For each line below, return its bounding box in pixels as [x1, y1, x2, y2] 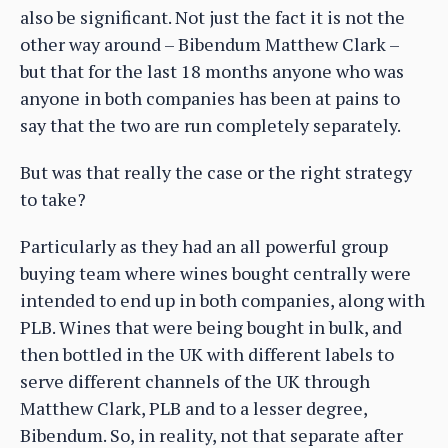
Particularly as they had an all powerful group [20, 233, 388, 258]
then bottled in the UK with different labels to [20, 341, 394, 366]
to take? [20, 186, 86, 211]
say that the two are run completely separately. [20, 112, 401, 137]
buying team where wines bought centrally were [20, 260, 411, 285]
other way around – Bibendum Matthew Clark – [20, 31, 399, 56]
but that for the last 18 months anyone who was [20, 58, 404, 83]
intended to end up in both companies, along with [20, 287, 425, 312]
